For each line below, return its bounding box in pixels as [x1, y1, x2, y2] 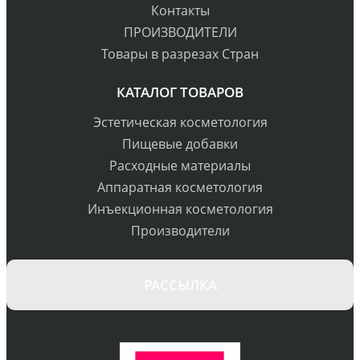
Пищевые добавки [122, 135, 238, 153]
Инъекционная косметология [87, 200, 273, 219]
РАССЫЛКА [143, 276, 217, 295]
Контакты [150, 2, 210, 20]
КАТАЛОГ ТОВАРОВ [117, 83, 243, 102]
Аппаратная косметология [97, 178, 263, 197]
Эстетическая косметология [92, 113, 268, 132]
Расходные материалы [109, 157, 251, 175]
